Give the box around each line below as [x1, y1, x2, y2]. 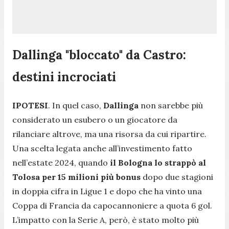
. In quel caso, [48, 100, 103, 110]
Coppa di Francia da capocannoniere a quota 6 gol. [12, 200, 212, 211]
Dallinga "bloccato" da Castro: [12, 47, 186, 63]
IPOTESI [12, 100, 48, 110]
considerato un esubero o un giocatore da [12, 114, 177, 125]
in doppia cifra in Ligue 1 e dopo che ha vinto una [12, 186, 202, 196]
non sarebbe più [141, 100, 203, 110]
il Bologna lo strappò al [110, 157, 206, 168]
